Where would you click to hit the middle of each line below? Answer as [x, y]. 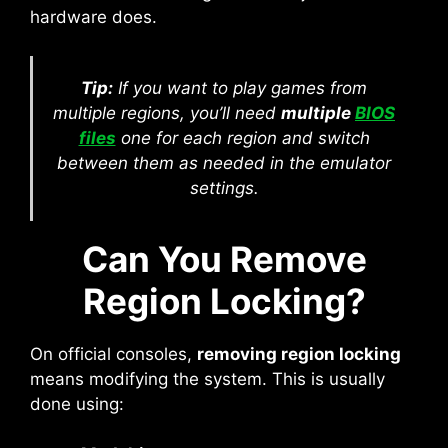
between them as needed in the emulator [224, 162]
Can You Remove [224, 258]
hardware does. [93, 17]
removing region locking [299, 353]
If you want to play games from [240, 87]
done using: [77, 403]
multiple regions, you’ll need [167, 112]
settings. [224, 187]
